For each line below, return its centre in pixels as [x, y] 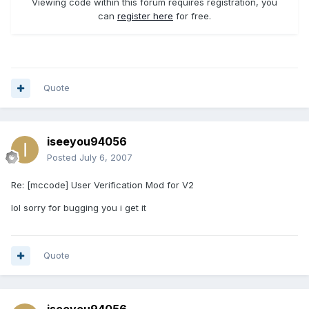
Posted [63, 158]
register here [145, 16]
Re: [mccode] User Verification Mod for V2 [102, 185]
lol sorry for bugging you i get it [79, 208]
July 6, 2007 [106, 158]
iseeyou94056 [87, 142]
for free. [192, 16]
